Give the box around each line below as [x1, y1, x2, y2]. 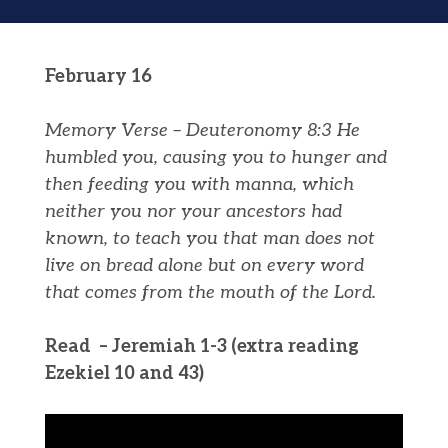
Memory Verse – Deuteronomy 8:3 [44, 120, 337, 142]
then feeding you [44, 174, 191, 196]
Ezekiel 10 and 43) [44, 363, 208, 385]
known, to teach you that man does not [44, 228, 375, 250]
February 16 [44, 66, 152, 88]
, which [292, 174, 354, 196]
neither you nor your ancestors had [44, 201, 342, 223]
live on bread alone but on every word [44, 255, 364, 277]
